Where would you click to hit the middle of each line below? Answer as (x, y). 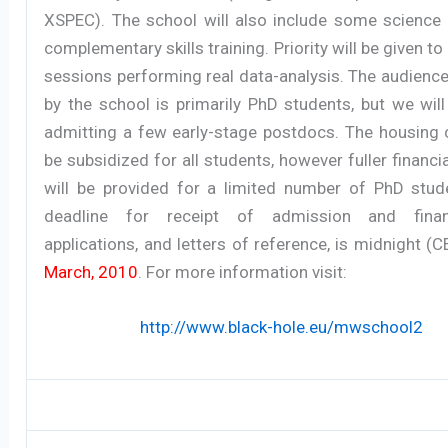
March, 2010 (91, 271)
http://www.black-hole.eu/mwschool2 (281, 326)
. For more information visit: (243, 271)
